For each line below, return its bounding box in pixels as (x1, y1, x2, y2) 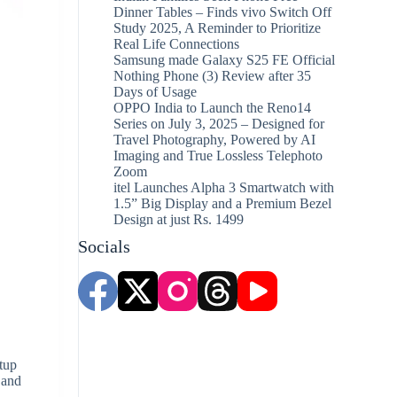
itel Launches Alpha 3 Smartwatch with (113, 180, 335, 196)
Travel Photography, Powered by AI (113, 132, 316, 148)
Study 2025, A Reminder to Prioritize (113, 20, 322, 36)
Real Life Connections (113, 36, 240, 52)
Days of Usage (113, 84, 198, 100)
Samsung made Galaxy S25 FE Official (113, 52, 336, 68)
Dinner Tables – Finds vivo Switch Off (113, 4, 332, 20)
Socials (78, 237, 131, 257)
